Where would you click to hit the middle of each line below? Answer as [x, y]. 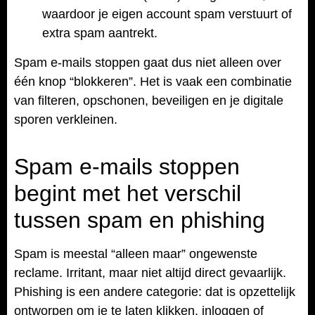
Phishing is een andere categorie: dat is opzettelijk [155, 292]
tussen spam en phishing [140, 220]
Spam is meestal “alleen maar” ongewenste [136, 254]
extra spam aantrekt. [100, 33]
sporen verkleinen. [66, 119]
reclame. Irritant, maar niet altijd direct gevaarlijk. [150, 273]
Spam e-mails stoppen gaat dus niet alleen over [148, 62]
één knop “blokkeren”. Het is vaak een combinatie [153, 81]
